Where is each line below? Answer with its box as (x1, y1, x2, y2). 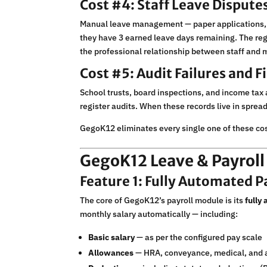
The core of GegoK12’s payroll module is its (80, 195, 246, 206)
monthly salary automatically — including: (80, 209, 238, 220)
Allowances (88, 247, 134, 259)
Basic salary (88, 232, 135, 243)
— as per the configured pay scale (135, 232, 263, 243)
